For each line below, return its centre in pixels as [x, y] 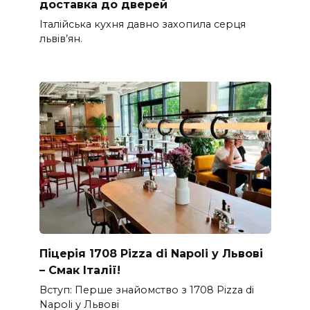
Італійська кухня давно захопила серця [142, 24]
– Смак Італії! [80, 270]
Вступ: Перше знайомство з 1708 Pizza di [146, 290]
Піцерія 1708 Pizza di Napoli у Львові [151, 253]
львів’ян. [61, 38]
